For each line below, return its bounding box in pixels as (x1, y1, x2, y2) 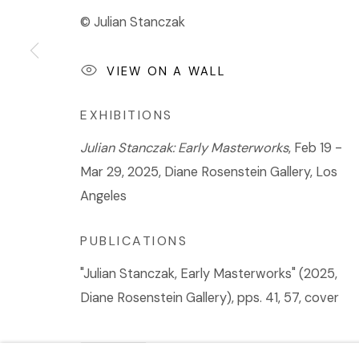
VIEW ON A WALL (107, 63, 225, 79)
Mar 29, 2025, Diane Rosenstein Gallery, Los (80, 163, 337, 180)
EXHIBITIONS (80, 106, 173, 123)
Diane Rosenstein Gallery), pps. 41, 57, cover (80, 288, 339, 306)
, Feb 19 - (288, 139, 342, 156)
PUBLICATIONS (80, 232, 188, 249)
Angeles (80, 187, 127, 204)
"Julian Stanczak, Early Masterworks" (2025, (80, 264, 337, 282)
